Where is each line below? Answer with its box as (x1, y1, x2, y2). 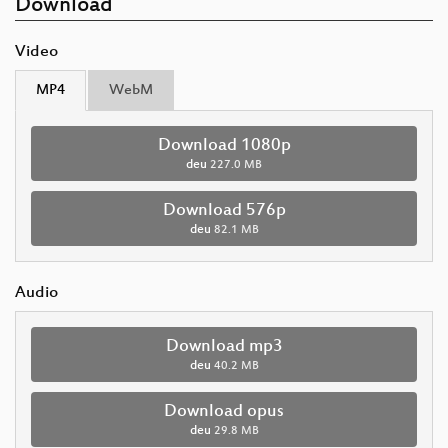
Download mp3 (165, 336, 283, 357)
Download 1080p (157, 135, 291, 156)
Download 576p (162, 200, 286, 221)
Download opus (164, 401, 284, 422)
